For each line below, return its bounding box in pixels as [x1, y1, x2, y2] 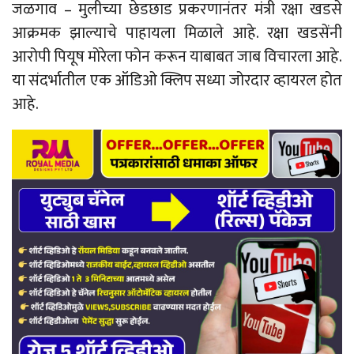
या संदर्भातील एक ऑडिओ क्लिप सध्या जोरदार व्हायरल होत [12, 67, 342, 95]
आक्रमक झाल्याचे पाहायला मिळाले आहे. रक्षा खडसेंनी [12, 20, 342, 47]
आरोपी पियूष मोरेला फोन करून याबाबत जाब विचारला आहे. [12, 43, 342, 71]
